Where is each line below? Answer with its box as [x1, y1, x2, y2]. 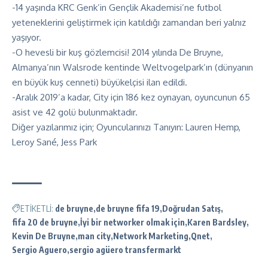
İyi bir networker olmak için [80, 217, 185, 227]
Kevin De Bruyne [12, 230, 75, 241]
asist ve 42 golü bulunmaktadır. [12, 106, 138, 118]
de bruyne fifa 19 [96, 203, 160, 214]
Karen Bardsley [187, 217, 246, 227]
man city [78, 230, 111, 241]
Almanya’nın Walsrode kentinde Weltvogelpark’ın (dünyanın [12, 61, 253, 73]
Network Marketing [113, 230, 188, 241]
